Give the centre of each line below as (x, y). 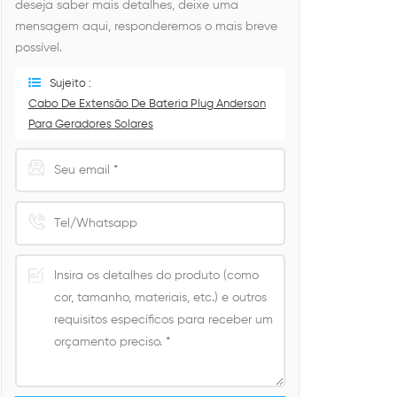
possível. (38, 48)
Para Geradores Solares (90, 125)
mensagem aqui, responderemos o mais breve (146, 27)
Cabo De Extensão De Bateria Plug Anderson (147, 104)
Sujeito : (70, 84)
